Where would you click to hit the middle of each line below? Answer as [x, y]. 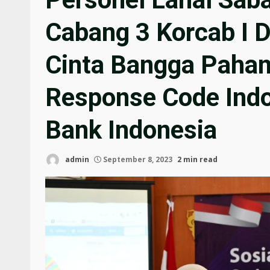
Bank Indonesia [131, 130]
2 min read [197, 159]
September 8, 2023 [138, 159]
